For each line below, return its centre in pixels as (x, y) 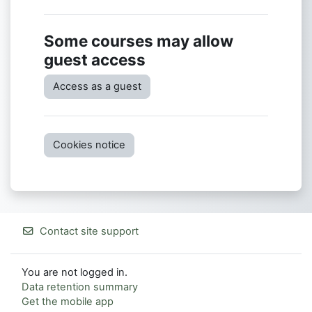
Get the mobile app (68, 302)
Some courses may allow (139, 41)
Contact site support (89, 232)
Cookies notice (89, 145)
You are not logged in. (75, 273)
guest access (95, 60)
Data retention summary (80, 287)
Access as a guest (97, 87)
